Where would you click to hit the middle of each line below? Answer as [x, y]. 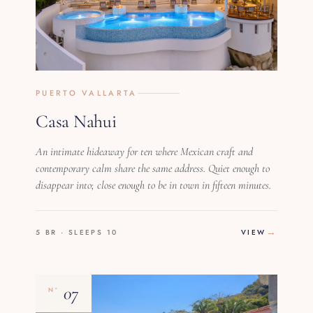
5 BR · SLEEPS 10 [77, 233]
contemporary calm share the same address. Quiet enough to [153, 169]
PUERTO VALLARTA [87, 93]
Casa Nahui [76, 122]
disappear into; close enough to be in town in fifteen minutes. [154, 185]
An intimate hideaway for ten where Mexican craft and [145, 152]
